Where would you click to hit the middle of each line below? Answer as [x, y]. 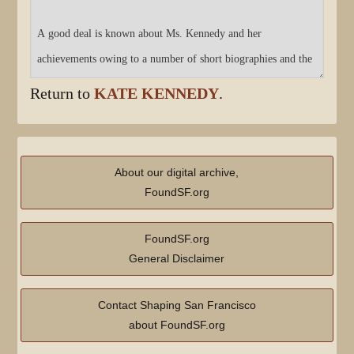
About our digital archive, [177, 172]
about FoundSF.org [177, 324]
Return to [62, 93]
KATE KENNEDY [157, 93]
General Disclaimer [177, 258]
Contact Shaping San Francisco [177, 305]
